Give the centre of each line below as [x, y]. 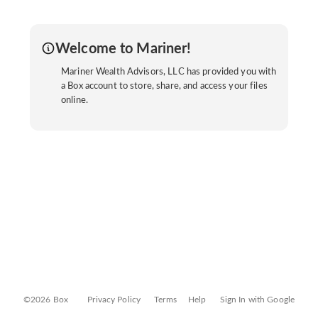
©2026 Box [46, 300]
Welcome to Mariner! [124, 49]
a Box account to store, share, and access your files [164, 87]
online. [75, 101]
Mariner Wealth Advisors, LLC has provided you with [169, 72]
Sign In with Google [257, 300]
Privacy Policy [114, 300]
